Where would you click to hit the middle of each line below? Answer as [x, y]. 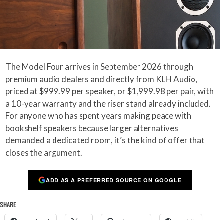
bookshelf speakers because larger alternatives [92, 128]
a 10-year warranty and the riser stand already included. [108, 103]
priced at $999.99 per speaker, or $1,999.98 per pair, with [110, 91]
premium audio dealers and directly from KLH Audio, [102, 79]
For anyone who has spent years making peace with [98, 115]
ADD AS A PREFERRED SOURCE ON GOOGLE [114, 180]
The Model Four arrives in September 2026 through [99, 66]
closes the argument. [44, 152]
